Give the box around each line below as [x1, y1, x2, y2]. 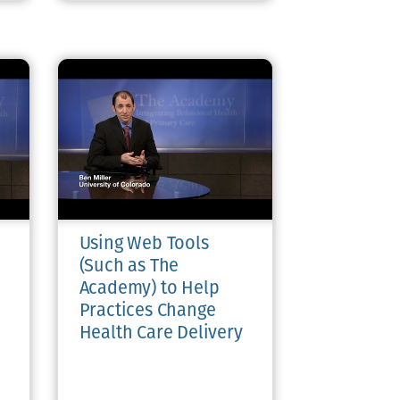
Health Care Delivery [79, 325, 243, 344]
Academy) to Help [79, 280, 220, 299]
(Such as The [79, 258, 179, 277]
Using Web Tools [79, 236, 209, 254]
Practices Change [79, 303, 216, 321]
